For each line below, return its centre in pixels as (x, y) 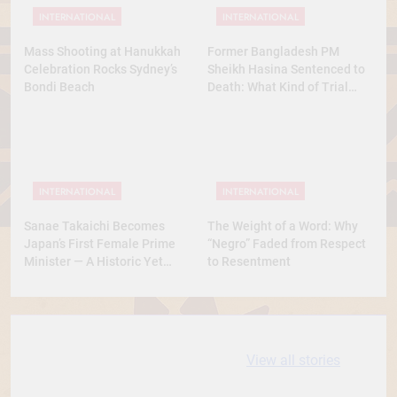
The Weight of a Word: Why (283, 226)
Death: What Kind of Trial (278, 86)
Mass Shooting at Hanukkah (102, 51)
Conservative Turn (76, 279)
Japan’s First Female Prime (100, 243)
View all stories (293, 360)
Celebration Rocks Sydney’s (101, 69)
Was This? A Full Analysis (279, 104)
